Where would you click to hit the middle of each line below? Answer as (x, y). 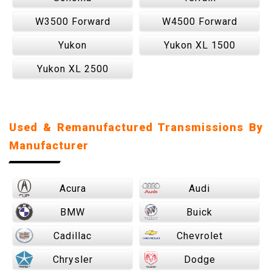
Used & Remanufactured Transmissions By (136, 127)
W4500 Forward (199, 22)
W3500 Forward (73, 22)
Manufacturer (49, 145)
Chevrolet (199, 236)
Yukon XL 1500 (199, 45)
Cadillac (73, 236)
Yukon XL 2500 (73, 69)
